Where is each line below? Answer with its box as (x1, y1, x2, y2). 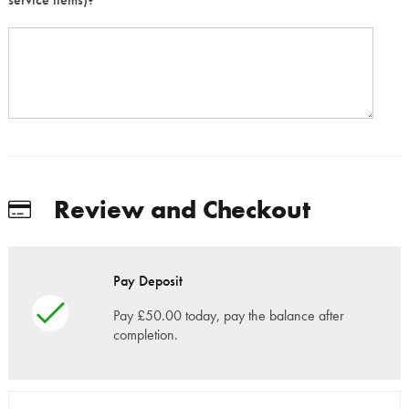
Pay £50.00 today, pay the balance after (113, 305, 344, 325)
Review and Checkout (47, 193, 310, 225)
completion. (113, 324, 178, 344)
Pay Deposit (113, 270, 183, 290)
